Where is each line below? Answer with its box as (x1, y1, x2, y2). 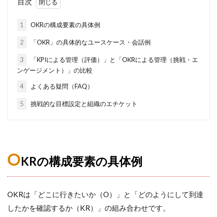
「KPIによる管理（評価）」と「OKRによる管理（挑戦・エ (29, 55, 198, 63)
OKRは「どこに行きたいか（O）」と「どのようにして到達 (7, 189, 203, 199)
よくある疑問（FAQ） (29, 82, 93, 90)
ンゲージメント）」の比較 (16, 66, 93, 74)
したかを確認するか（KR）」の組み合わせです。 (7, 203, 170, 212)
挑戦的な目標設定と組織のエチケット (29, 99, 138, 108)
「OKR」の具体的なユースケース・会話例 (29, 38, 151, 46)
